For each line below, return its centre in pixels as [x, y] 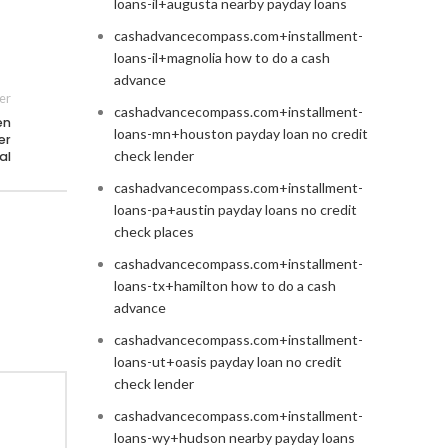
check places [153, 232]
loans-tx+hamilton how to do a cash [224, 286]
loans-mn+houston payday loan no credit [240, 134]
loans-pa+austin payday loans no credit [235, 210]
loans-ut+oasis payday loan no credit [227, 362]
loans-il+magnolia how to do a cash [221, 58]
